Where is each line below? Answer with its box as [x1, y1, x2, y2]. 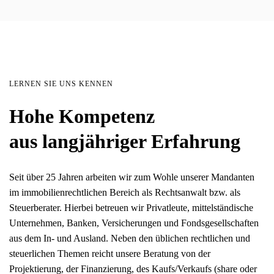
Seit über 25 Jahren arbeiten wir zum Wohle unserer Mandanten [9, 171, 254, 182]
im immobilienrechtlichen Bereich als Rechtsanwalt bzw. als [9, 187, 240, 198]
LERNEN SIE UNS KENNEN [9, 79, 113, 88]
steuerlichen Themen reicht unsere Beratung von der [9, 248, 210, 259]
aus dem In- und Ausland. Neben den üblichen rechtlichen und [9, 232, 250, 243]
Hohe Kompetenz [9, 105, 155, 127]
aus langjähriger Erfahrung [9, 130, 240, 152]
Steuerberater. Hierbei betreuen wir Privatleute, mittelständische [9, 202, 253, 213]
